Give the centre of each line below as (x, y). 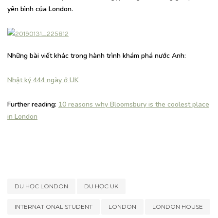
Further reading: (33, 105)
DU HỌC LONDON (41, 186)
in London (22, 117)
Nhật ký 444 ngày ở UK (43, 80)
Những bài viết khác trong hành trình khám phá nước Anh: (97, 56)
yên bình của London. (40, 9)
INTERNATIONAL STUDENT (54, 207)
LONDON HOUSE (178, 207)
